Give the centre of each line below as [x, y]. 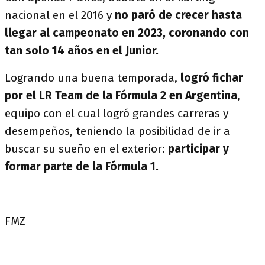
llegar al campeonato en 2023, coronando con [127, 33]
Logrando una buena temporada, [91, 77]
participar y [198, 148]
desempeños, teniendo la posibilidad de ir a [117, 131]
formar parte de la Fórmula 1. [82, 166]
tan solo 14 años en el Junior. [82, 50]
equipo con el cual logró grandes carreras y [117, 113]
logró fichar [210, 77]
